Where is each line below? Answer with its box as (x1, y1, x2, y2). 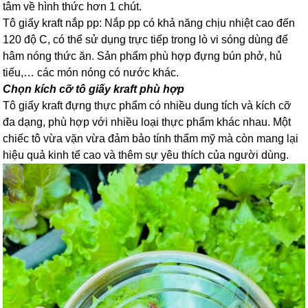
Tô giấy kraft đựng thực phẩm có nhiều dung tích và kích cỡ (3, 100, 292, 112)
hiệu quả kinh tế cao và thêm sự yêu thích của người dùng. (3, 149, 289, 162)
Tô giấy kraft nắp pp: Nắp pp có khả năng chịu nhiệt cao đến (3, 17, 296, 30)
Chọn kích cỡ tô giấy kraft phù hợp (3, 83, 185, 96)
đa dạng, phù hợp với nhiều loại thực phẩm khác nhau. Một (3, 116, 291, 129)
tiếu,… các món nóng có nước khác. (3, 67, 179, 79)
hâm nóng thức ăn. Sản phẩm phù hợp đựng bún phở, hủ (3, 50, 283, 63)
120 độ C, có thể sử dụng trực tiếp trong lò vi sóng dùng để (3, 34, 289, 46)
